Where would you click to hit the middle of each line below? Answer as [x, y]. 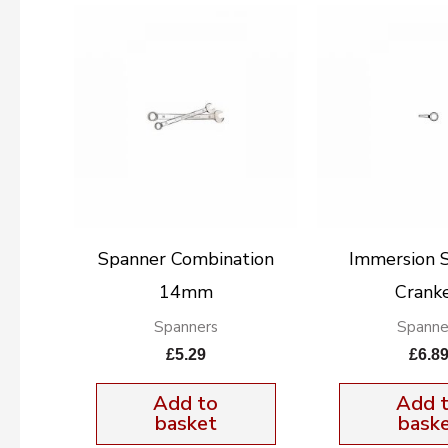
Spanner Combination [185, 258]
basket [185, 424]
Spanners [185, 326]
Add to [186, 404]
